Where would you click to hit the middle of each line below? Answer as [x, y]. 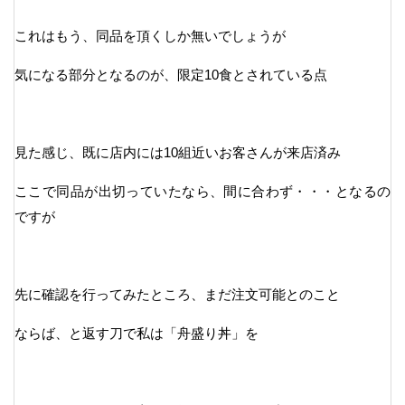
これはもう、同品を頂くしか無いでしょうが [150, 36]
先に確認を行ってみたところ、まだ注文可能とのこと [177, 295]
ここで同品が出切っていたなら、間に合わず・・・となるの [202, 192]
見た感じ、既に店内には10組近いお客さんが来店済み [178, 153]
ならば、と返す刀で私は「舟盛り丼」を [137, 334]
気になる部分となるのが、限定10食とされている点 [171, 75]
